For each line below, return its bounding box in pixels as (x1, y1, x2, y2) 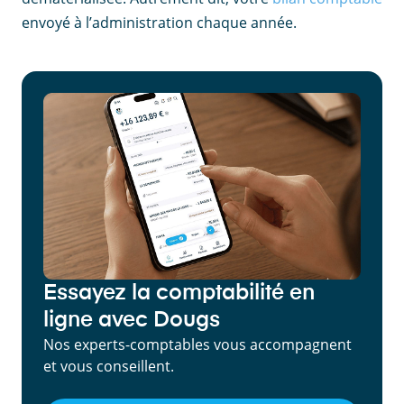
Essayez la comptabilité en (43, 282, 315, 305)
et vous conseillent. (43, 356, 174, 377)
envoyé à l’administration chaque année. (22, 13, 297, 32)
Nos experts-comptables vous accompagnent (43, 335, 352, 355)
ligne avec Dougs (43, 309, 220, 332)
